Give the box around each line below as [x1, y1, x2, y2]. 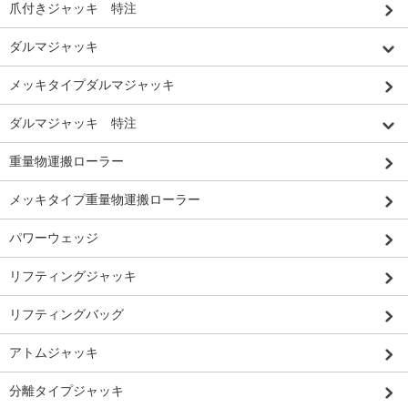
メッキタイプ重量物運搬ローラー [9, 192, 200, 207]
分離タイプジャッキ [9, 383, 124, 398]
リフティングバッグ [9, 307, 124, 321]
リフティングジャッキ [9, 269, 137, 283]
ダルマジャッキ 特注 [9, 116, 137, 130]
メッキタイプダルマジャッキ [9, 77, 175, 92]
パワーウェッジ [9, 230, 98, 245]
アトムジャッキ [9, 345, 98, 360]
